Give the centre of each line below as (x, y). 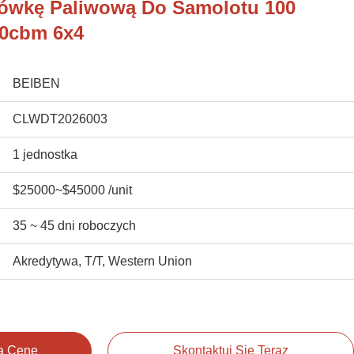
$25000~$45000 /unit (72, 190)
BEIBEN (36, 83)
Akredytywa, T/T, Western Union (102, 261)
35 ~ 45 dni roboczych (74, 226)
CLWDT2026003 (60, 119)
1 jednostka (45, 154)
